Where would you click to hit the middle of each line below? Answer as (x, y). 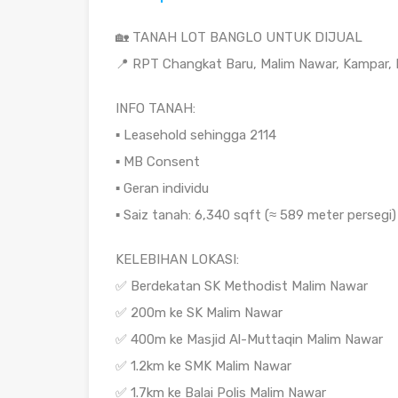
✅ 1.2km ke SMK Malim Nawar (203, 366)
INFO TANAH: (155, 109)
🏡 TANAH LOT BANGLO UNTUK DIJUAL (239, 38)
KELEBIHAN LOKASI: (177, 260)
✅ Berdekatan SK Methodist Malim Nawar (242, 287)
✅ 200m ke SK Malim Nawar (199, 313)
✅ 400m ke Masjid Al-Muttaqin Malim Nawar (249, 340)
